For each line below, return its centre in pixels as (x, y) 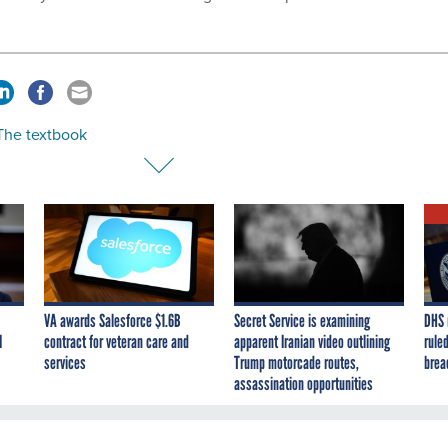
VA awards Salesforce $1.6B (112, 321)
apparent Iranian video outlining (312, 342)
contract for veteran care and (116, 342)
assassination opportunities (303, 384)
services (65, 363)
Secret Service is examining (302, 321)
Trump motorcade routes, (296, 363)
